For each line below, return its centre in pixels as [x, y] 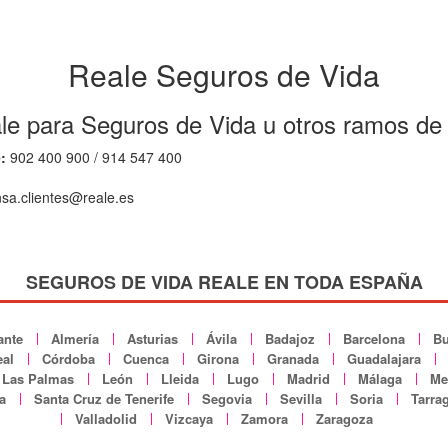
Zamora [264, 418]
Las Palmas [38, 378]
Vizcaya [189, 418]
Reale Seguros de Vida [224, 74]
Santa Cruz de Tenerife [104, 398]
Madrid [308, 378]
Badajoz [289, 338]
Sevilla [301, 398]
